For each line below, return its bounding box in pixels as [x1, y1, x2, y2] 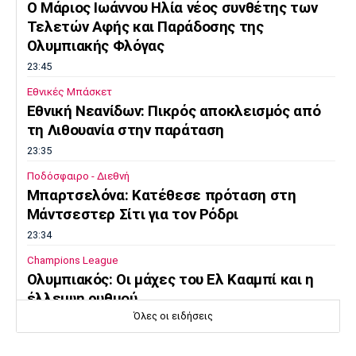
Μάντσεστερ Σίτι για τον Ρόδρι [26, 206, 238, 223]
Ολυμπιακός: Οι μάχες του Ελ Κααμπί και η [26, 271, 314, 289]
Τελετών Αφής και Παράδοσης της [26, 17, 264, 36]
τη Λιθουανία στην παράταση [26, 121, 225, 139]
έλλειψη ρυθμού [26, 290, 137, 308]
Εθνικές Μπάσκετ [26, 85, 112, 98]
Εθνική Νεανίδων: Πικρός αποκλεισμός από [26, 102, 321, 120]
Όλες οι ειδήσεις [133, 309, 213, 322]
